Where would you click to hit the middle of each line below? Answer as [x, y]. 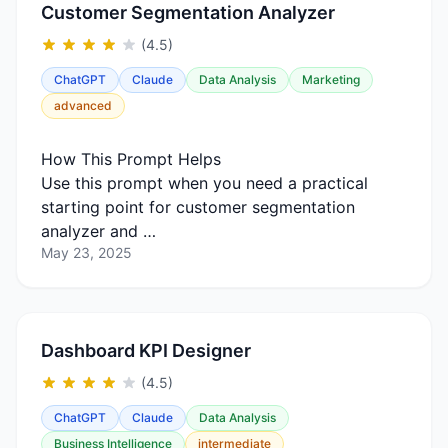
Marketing [331, 79]
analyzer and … [98, 231]
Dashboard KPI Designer [146, 350]
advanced [83, 105]
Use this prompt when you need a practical [204, 183]
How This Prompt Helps [131, 159]
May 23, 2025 [86, 252]
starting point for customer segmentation [198, 207]
